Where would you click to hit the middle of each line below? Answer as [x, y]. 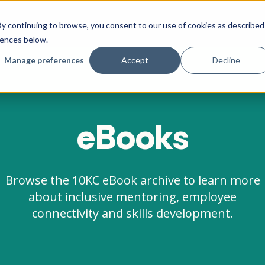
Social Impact [91, 23]
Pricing [153, 23]
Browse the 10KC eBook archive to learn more [132, 180]
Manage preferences [44, 60]
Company [33, 23]
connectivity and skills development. [132, 213]
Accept [135, 60]
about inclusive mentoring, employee [132, 196]
